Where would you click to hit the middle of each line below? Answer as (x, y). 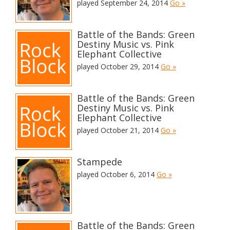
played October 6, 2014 (117, 174)
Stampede (100, 162)
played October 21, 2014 (119, 130)
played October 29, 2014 (119, 66)
